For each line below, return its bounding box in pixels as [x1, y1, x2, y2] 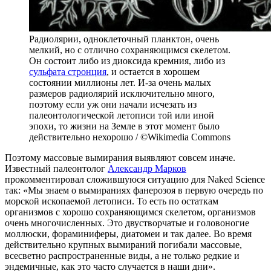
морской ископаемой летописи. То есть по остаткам [5, 196, 218, 207]
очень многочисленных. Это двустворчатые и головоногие [5, 218, 249, 229]
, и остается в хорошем [106, 67, 200, 77]
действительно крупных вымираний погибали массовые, [5, 240, 242, 250]
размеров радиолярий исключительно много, [29, 88, 215, 99]
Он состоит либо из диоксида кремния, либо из [29, 56, 225, 67]
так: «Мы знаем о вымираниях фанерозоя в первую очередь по [5, 185, 263, 196]
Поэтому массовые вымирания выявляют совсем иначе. [5, 152, 235, 163]
